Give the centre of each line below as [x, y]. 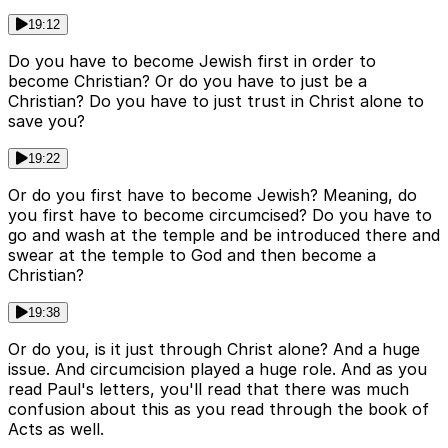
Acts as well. [56, 429]
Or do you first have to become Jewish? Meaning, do [212, 195]
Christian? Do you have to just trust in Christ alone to [216, 101]
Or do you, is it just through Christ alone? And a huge [214, 349]
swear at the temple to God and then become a [192, 255]
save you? [46, 121]
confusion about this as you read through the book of [218, 409]
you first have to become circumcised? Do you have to [220, 215]
